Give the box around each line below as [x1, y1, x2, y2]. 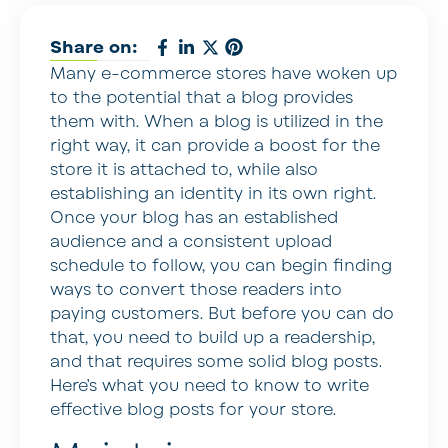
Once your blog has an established [50, 206, 338, 229]
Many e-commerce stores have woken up [50, 62, 397, 85]
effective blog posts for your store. [50, 398, 336, 421]
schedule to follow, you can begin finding [50, 254, 392, 277]
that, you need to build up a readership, [50, 326, 375, 349]
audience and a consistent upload [50, 230, 332, 253]
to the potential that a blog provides [50, 86, 353, 109]
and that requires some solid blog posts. [50, 350, 382, 373]
